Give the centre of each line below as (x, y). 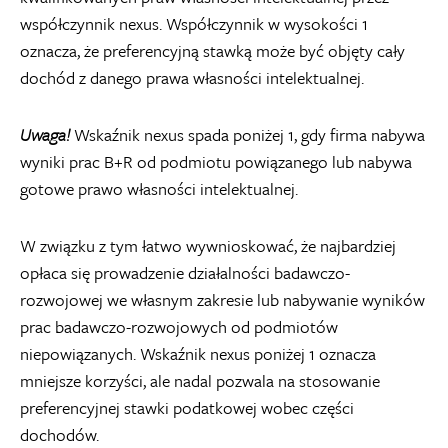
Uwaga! (45, 134)
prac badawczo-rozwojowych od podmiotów (179, 326)
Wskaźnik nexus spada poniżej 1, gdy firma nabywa (247, 134)
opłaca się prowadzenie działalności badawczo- (185, 272)
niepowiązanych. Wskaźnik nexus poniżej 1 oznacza (198, 353)
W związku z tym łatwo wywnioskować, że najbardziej (208, 245)
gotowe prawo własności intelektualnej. (159, 188)
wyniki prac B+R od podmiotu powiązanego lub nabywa (216, 161)
